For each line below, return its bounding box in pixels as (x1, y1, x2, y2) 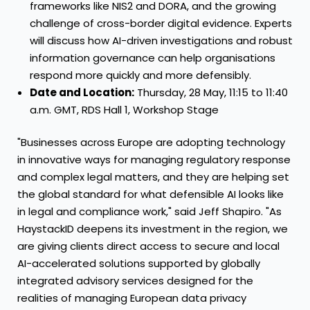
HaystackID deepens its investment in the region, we (17, 221, 288, 237)
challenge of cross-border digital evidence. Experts (30, 15, 292, 30)
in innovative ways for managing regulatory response (17, 152, 291, 167)
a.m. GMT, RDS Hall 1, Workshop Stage (30, 102, 219, 117)
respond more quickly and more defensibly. (30, 67, 251, 82)
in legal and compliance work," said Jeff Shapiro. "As (17, 204, 282, 219)
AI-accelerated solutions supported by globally (17, 256, 260, 271)
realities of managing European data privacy (17, 291, 246, 306)
